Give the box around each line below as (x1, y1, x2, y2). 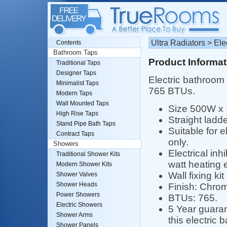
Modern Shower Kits (56, 161, 112, 168)
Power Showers (56, 191, 100, 198)
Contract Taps (56, 130, 94, 137)
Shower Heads (56, 181, 97, 188)
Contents (56, 39, 81, 46)
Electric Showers (56, 201, 102, 208)
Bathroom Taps (53, 49, 98, 56)
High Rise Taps (56, 110, 98, 117)
